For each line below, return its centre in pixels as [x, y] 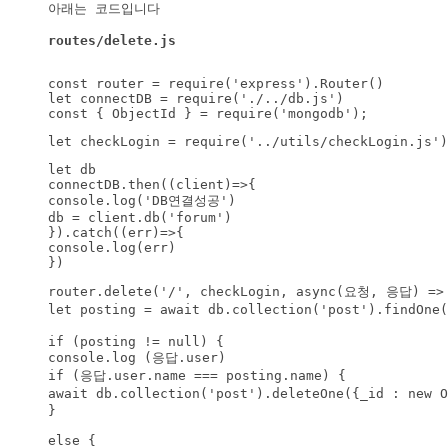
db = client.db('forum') [140, 218]
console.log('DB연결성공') [142, 201]
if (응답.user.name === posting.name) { [197, 376]
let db [72, 170]
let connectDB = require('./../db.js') [196, 99]
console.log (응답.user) [137, 358]
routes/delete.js [112, 41]
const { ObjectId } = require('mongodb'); [208, 114]
